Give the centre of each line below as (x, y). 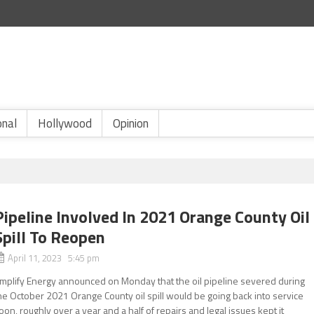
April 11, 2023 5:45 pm (54, 258)
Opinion (131, 123)
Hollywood (65, 123)
